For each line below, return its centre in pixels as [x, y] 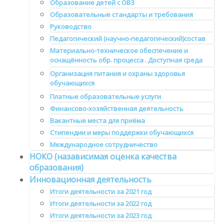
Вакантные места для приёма [97, 121]
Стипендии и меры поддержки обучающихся [122, 133]
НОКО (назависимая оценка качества [103, 157]
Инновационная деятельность [90, 180]
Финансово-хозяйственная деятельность [117, 109]
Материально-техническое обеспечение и [119, 51]
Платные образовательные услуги [105, 97]
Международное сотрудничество [104, 145]
